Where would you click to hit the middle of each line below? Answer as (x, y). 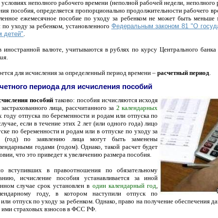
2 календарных (137, 108)
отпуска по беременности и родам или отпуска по (88, 116)
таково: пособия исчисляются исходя (105, 100)
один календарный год (124, 186)
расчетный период (183, 73)
